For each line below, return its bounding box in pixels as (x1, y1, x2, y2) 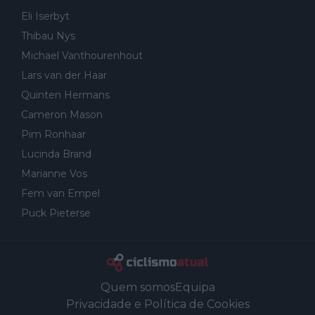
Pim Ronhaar (21, 128, 86, 141)
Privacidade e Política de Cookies (65, 297, 250, 311)
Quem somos (100, 280, 175, 294)
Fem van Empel (21, 187, 100, 200)
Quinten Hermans (21, 89, 110, 102)
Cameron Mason (21, 108, 103, 122)
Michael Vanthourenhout (21, 49, 143, 63)
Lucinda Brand (21, 148, 91, 161)
